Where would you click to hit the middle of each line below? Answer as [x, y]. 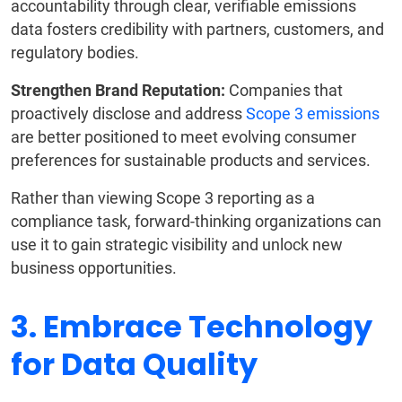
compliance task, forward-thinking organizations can [196, 222]
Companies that [284, 91]
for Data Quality [134, 365]
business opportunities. [94, 268]
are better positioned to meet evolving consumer [184, 137]
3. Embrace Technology [192, 328]
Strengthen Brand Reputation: [118, 91]
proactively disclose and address [128, 114]
